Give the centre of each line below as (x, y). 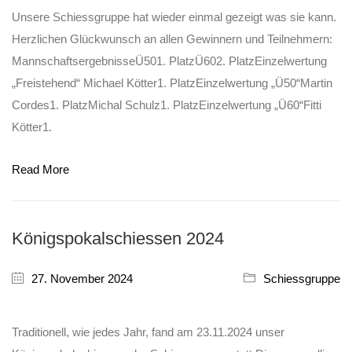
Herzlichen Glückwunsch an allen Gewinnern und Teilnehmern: (172, 38)
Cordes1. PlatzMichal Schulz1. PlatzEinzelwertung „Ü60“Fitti (167, 104)
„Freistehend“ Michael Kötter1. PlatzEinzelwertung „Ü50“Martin (172, 82)
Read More (40, 169)
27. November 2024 (82, 278)
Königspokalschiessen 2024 (118, 238)
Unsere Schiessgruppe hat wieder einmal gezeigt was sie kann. (174, 16)
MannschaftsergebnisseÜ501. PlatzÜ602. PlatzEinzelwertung (169, 60)
